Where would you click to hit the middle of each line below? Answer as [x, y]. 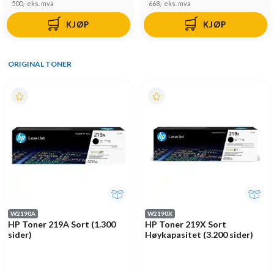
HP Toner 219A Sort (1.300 [62, 224]
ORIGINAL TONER [39, 64]
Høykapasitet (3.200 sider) [199, 234]
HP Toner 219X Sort [186, 224]
